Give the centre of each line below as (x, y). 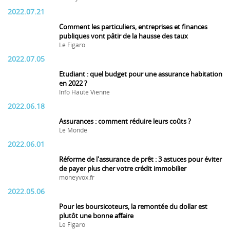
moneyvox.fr (77, 178)
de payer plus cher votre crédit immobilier (123, 169)
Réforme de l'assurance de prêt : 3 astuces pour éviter (140, 159)
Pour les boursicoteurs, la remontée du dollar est (133, 207)
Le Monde (73, 130)
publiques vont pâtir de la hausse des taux (123, 36)
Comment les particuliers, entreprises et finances (133, 27)
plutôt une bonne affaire (96, 216)
